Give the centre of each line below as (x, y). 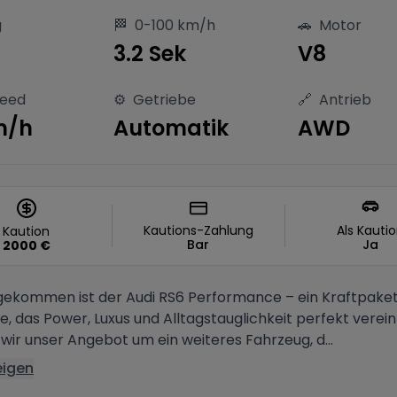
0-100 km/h (175, 25)
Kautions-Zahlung (198, 230)
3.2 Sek (150, 54)
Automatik (171, 128)
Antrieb (345, 100)
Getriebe (164, 100)
